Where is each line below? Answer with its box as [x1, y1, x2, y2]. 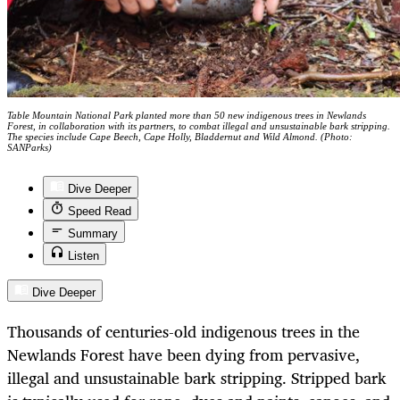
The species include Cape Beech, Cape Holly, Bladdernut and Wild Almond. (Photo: [7, 131, 353, 143]
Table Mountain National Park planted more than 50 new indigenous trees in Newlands [7, 110, 366, 121]
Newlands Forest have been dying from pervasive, [7, 341, 360, 369]
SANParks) [7, 142, 52, 154]
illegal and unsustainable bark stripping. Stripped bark [7, 364, 387, 392]
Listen [68, 249, 99, 263]
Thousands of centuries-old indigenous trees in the [7, 318, 360, 346]
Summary [68, 227, 118, 241]
